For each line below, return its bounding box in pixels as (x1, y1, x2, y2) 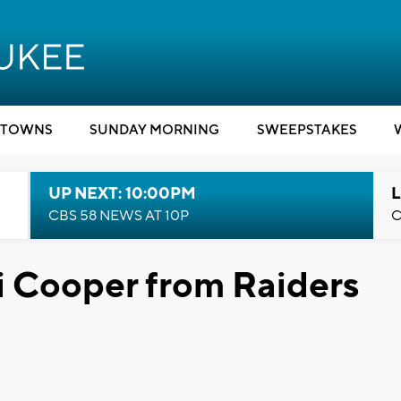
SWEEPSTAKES (256, 122, 357, 139)
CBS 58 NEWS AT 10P (47, 207, 189, 225)
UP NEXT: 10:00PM (47, 183, 196, 204)
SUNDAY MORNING (90, 122, 219, 139)
